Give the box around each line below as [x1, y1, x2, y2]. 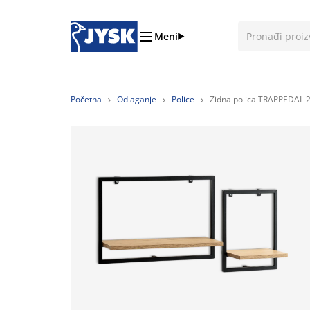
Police [172, 93, 194, 105]
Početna [71, 93, 102, 105]
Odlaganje [117, 93, 156, 105]
